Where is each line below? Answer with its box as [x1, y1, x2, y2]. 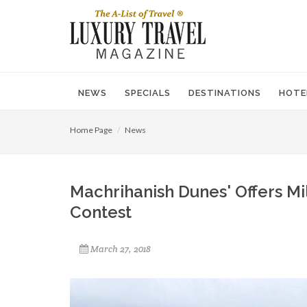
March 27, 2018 [90, 243, 151, 255]
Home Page [70, 125, 112, 135]
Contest [70, 202, 132, 222]
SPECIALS [125, 88, 171, 98]
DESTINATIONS [188, 88, 261, 98]
